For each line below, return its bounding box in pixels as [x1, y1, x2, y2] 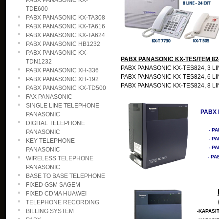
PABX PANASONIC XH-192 [26, 76, 99, 83]
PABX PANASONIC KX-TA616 [26, 23, 105, 30]
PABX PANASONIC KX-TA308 [26, 14, 105, 21]
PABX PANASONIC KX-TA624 [26, 32, 105, 39]
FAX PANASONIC [26, 93, 72, 100]
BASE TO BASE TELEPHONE [26, 173, 105, 179]
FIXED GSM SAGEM [26, 181, 80, 188]
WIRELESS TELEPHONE [26, 155, 93, 162]
